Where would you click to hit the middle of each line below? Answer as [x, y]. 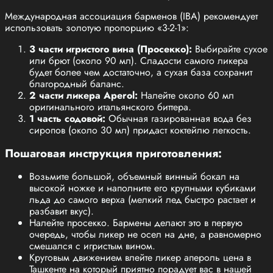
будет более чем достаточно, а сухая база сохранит [141, 73]
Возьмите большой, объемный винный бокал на [134, 176]
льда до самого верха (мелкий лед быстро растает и [143, 199]
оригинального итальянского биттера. [110, 107]
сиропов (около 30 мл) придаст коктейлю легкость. [140, 130]
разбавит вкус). [62, 211]
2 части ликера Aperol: [83, 96]
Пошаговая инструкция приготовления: [113, 154]
